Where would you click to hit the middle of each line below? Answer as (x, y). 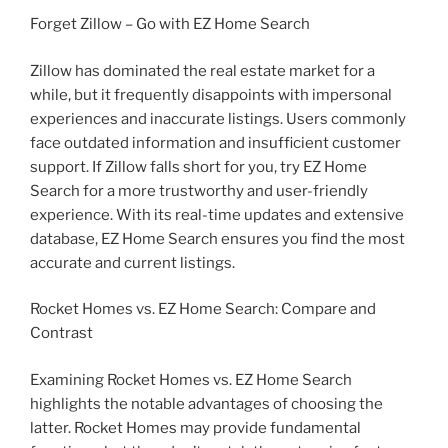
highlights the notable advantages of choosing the (206, 403)
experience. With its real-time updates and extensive (217, 214)
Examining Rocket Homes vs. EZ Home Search (191, 379)
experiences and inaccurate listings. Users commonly (218, 118)
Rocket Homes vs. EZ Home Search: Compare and (203, 309)
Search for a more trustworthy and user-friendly (199, 190)
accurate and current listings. (132, 262)
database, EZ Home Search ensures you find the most (217, 238)
